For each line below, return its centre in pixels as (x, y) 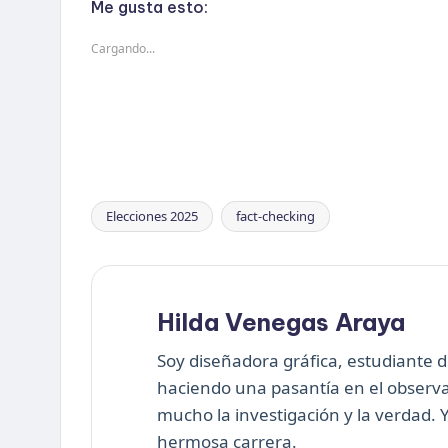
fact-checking (275, 215)
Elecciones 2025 (152, 215)
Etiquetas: (129, 227)
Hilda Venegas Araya (281, 321)
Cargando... (123, 48)
